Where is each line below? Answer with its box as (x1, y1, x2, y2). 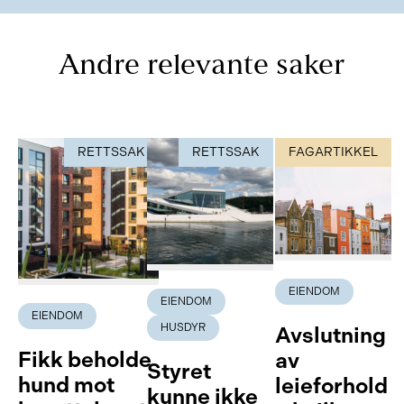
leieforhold (275, 372, 389, 399)
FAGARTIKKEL (289, 144, 379, 160)
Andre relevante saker (59, 52, 345, 81)
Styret (146, 358, 211, 384)
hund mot (18, 372, 115, 398)
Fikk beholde (18, 346, 151, 372)
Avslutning (275, 322, 387, 348)
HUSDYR (160, 321, 206, 334)
